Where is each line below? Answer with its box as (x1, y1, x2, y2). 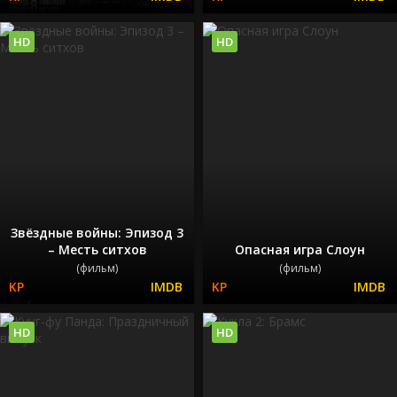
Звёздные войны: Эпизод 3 (11, 223, 183, 241)
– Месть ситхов (47, 240, 147, 258)
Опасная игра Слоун (235, 240, 365, 258)
